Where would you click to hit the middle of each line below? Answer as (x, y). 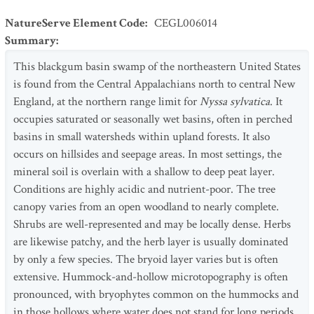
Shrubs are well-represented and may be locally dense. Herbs (152, 224)
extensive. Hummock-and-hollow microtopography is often (151, 277)
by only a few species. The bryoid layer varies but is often (146, 259)
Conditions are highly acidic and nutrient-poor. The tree (144, 189)
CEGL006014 (186, 23)
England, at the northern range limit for (107, 102)
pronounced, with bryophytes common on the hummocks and (156, 294)
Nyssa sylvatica (235, 102)
